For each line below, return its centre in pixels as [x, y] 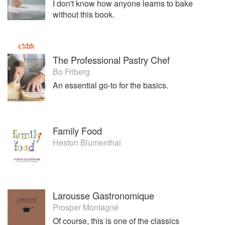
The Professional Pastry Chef [111, 60]
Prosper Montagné [86, 207]
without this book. [84, 14]
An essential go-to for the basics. [110, 85]
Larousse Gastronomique [103, 195]
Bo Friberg [71, 72]
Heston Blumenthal [87, 143]
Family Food [77, 131]
